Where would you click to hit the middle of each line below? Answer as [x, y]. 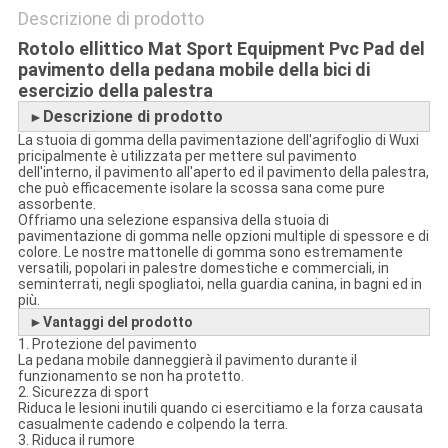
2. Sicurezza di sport [83, 392]
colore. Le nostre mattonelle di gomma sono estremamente [210, 252]
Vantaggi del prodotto [117, 322]
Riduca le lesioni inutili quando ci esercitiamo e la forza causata [220, 408]
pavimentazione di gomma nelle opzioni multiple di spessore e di [223, 236]
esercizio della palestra [115, 91]
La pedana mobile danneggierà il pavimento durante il [187, 360]
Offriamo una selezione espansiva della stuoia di [173, 220]
